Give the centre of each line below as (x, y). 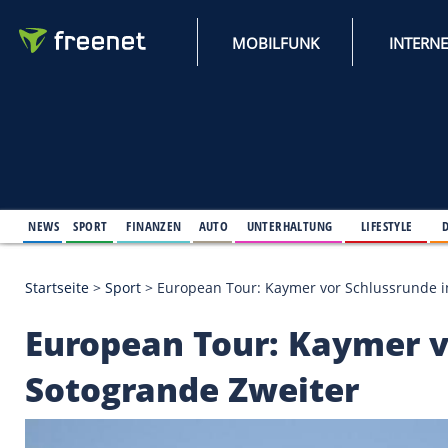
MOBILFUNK (332, 51)
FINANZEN (185, 271)
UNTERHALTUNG (349, 271)
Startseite (68, 346)
